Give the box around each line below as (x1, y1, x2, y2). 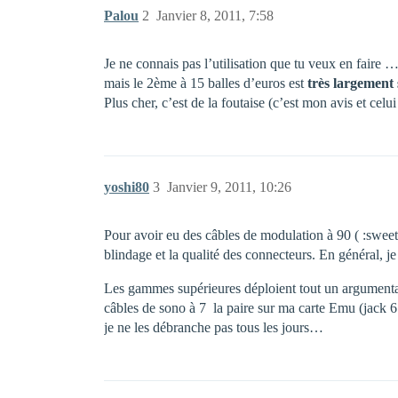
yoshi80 (104, 179, 149, 195)
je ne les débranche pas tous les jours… (104, 320, 323, 335)
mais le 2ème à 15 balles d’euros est (104, 76, 307, 91)
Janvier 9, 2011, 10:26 (167, 179, 291, 195)
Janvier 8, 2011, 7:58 (156, 8, 274, 23)
